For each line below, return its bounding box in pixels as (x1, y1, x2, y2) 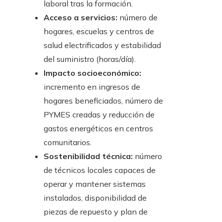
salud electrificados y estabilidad (44, 40, 161, 51)
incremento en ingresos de (44, 82, 140, 92)
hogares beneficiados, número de (44, 96, 163, 106)
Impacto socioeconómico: (44, 68, 141, 78)
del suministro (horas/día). (44, 54, 136, 64)
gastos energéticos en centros (44, 123, 153, 134)
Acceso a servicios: (44, 12, 117, 23)
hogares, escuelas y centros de (44, 26, 154, 37)
